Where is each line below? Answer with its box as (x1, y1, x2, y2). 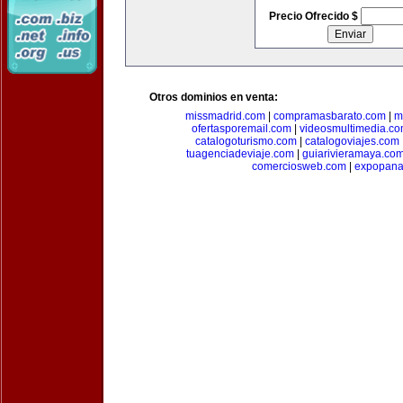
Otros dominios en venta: (149, 91, 278, 103)
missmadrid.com (184, 110, 265, 122)
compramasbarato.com (273, 110, 386, 122)
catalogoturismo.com (195, 135, 297, 148)
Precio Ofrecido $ (268, 10, 361, 22)
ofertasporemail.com (192, 122, 291, 135)
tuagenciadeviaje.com (185, 148, 294, 160)
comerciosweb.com (252, 160, 346, 173)
